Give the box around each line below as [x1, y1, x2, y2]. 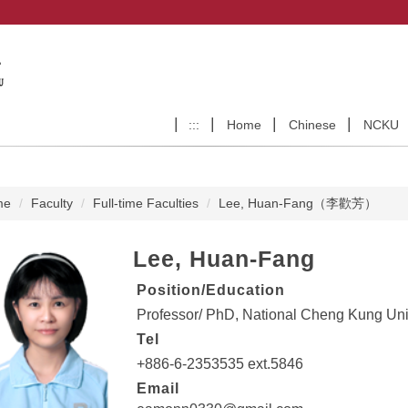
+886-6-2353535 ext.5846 [136, 356, 303, 372]
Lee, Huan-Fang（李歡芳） [218, 196, 377, 211]
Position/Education [136, 282, 285, 299]
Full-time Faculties [92, 196, 199, 211]
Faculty [30, 196, 73, 211]
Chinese [289, 117, 336, 133]
